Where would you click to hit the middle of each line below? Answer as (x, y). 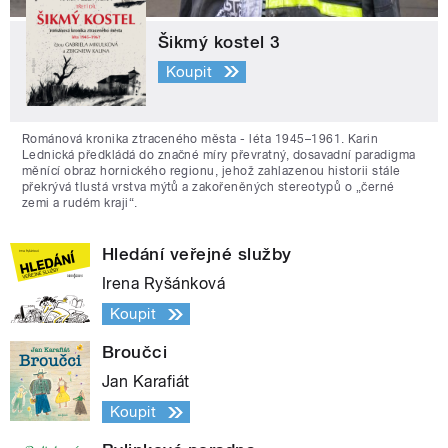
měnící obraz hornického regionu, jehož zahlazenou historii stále (211, 171)
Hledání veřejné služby (197, 254)
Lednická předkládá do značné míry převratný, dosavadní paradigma (219, 155)
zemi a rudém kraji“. (80, 203)
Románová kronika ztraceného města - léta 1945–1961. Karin (200, 139)
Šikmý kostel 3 (219, 42)
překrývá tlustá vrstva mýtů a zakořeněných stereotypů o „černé (208, 187)
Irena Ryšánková (164, 284)
